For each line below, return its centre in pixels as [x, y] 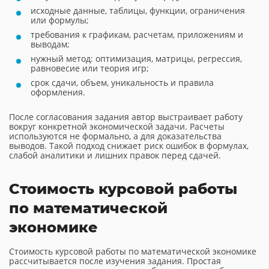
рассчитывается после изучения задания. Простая [115, 261]
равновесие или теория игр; [90, 68]
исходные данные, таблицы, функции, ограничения [138, 11]
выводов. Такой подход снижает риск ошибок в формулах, [129, 146]
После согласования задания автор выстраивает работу [126, 117]
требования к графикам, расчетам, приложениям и [137, 35]
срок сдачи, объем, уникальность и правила [122, 83]
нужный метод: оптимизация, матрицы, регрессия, [136, 59]
